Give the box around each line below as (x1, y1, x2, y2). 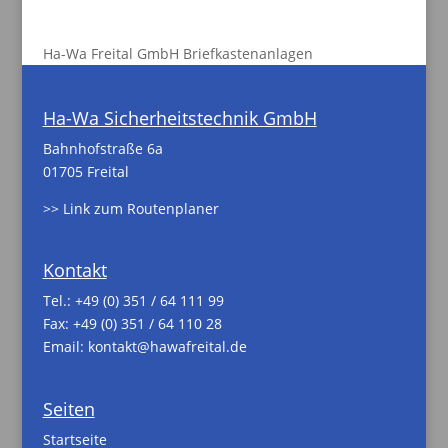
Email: (42, 337, 88, 357)
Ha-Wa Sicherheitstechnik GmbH (42, 105, 317, 130)
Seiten (42, 396, 95, 421)
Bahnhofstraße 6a (42, 138, 163, 158)
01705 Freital (42, 161, 129, 181)
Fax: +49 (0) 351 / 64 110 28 (42, 314, 222, 334)
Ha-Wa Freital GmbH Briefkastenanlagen (42, 44, 313, 63)
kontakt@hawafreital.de (87, 337, 247, 357)
